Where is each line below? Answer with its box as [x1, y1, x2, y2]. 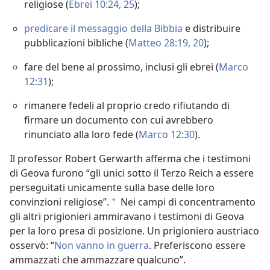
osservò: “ [10, 239, 54, 253]
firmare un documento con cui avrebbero [24, 113, 213, 127]
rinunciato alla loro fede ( [24, 128, 139, 142]
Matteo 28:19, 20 [128, 36, 204, 50]
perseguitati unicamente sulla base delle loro [10, 181, 215, 195]
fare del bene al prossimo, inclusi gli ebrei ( [24, 60, 219, 74]
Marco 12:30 [139, 128, 195, 142]
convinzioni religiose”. [10, 195, 109, 209]
